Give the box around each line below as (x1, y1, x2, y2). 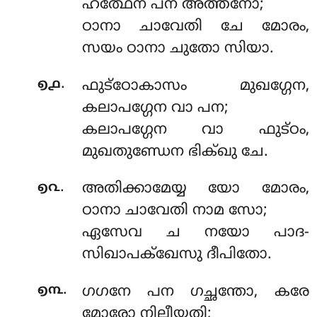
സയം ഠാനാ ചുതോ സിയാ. (81, 40, 274, 59)
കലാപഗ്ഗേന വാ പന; (81, 98, 229, 117)
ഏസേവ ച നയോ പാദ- (81, 224, 309, 243)
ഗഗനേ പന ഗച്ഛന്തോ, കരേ (81, 282, 309, 301)
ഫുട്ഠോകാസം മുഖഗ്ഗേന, (81, 76, 309, 96)
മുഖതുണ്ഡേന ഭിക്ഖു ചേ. (81, 142, 268, 161)
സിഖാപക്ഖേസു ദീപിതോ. (81, 246, 272, 265)
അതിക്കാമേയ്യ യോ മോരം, (81, 180, 309, 199)
